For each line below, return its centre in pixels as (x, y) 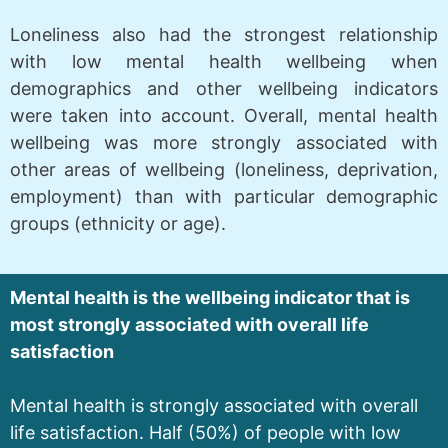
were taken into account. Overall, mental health (224, 116)
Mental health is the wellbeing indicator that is (210, 298)
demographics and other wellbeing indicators (224, 89)
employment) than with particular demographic (224, 197)
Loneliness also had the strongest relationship (224, 35)
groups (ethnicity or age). (118, 224)
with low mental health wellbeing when (224, 62)
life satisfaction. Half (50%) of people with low (205, 433)
